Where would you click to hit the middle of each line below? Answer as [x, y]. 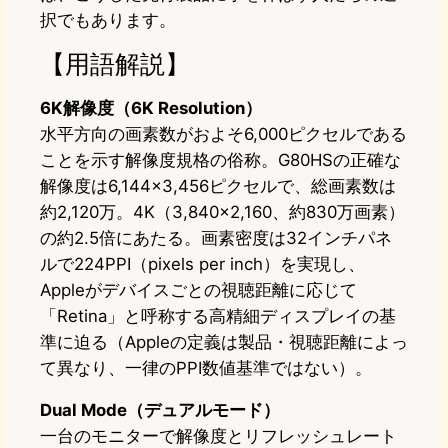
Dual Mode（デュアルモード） [160, 410]
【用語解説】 [115, 64]
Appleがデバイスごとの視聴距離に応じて [198, 290]
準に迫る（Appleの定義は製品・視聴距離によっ [224, 342]
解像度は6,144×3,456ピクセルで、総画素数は [218, 186]
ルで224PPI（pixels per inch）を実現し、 [202, 264]
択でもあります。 [108, 20]
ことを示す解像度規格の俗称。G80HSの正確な [220, 160]
